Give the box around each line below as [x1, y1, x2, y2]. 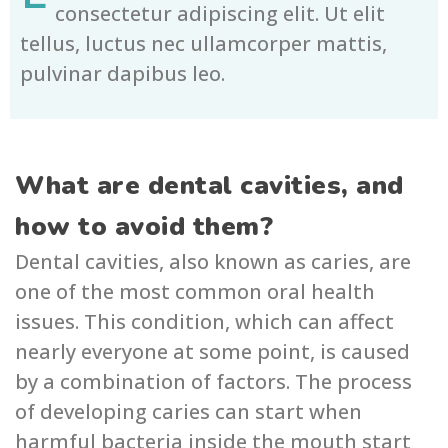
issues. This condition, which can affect [15, 308, 394, 336]
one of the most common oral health [15, 278, 375, 306]
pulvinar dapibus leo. [20, 60, 225, 88]
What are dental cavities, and [15, 168, 404, 204]
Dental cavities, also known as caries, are [15, 248, 411, 276]
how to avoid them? [15, 209, 273, 245]
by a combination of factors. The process [15, 368, 412, 396]
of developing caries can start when [15, 398, 362, 426]
